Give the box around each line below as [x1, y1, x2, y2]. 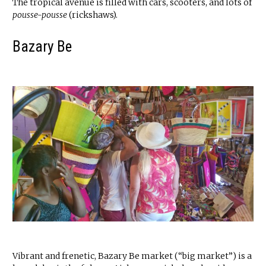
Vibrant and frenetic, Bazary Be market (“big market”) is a [12, 251, 252, 262]
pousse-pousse [12, 9, 67, 21]
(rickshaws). [67, 9, 118, 21]
